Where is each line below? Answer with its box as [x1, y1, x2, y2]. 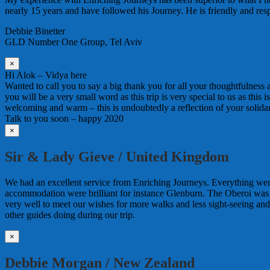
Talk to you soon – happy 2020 [5, 113, 124, 124]
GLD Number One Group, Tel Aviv [5, 37, 142, 47]
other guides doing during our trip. [5, 209, 135, 220]
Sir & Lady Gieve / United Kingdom [5, 148, 229, 165]
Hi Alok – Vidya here [5, 70, 87, 80]
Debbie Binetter [5, 26, 65, 36]
